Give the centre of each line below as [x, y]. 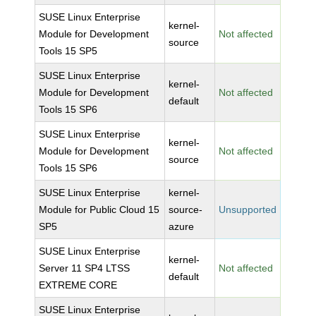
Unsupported [248, 209]
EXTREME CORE [78, 285]
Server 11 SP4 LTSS [85, 268]
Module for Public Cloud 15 [99, 209]
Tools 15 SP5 [68, 51]
